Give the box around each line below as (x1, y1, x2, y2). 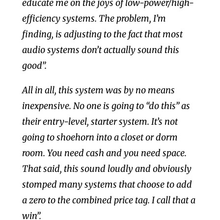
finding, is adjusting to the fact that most (22, 28, 183, 40)
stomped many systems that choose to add (22, 179, 192, 191)
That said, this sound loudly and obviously (22, 163, 192, 175)
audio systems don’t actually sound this (22, 44, 179, 56)
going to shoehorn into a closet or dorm (22, 132, 178, 143)
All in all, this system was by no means (22, 84, 175, 96)
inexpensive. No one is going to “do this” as (22, 100, 190, 112)
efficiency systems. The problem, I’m (22, 13, 166, 25)
